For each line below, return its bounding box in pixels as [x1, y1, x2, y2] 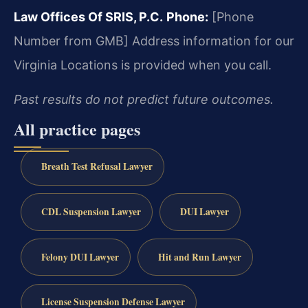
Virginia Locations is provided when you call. [14, 58, 272, 73]
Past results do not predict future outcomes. [14, 91, 274, 107]
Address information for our [129, 34, 294, 49]
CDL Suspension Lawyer [41, 204, 141, 219]
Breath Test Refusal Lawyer [41, 159, 153, 174]
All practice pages [14, 117, 140, 142]
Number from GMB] [14, 34, 129, 49]
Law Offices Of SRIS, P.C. [14, 10, 163, 25]
